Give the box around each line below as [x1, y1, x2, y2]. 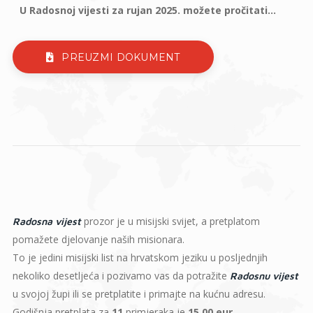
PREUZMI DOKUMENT [61, 50, 180, 64]
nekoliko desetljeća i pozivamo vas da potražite [12, 269, 230, 282]
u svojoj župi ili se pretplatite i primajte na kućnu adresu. [12, 287, 265, 300]
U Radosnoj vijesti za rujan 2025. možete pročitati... [19, 3, 276, 17]
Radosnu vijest [229, 270, 298, 282]
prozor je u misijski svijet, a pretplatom [80, 214, 260, 228]
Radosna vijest [12, 215, 81, 227]
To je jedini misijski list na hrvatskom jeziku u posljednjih [12, 251, 268, 264]
